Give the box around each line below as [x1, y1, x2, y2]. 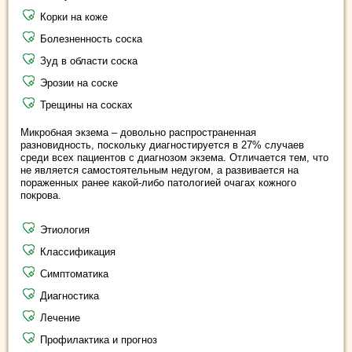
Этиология [40, 224, 90, 236]
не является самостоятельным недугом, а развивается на [20, 164, 299, 176]
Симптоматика [40, 268, 108, 280]
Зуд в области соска [40, 55, 137, 67]
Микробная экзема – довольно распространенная [20, 126, 256, 138]
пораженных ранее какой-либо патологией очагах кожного [20, 177, 296, 189]
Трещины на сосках [40, 99, 133, 111]
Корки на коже [40, 11, 108, 23]
